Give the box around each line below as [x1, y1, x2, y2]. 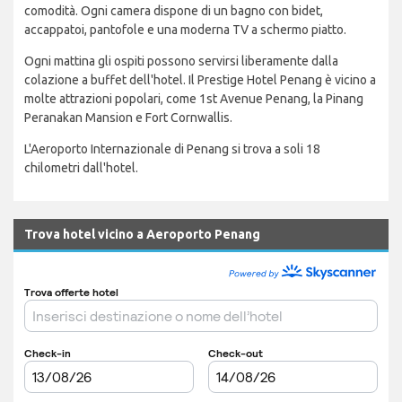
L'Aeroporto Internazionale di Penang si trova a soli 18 [24, 142, 320, 157]
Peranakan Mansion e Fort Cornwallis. [24, 110, 232, 126]
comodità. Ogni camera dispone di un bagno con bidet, [24, 4, 323, 19]
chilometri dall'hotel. [24, 161, 138, 176]
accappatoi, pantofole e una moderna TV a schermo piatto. [24, 22, 346, 38]
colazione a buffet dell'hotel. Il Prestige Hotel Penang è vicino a [24, 73, 376, 88]
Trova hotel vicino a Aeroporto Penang [24, 227, 260, 242]
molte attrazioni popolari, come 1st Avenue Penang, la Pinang [24, 92, 363, 107]
